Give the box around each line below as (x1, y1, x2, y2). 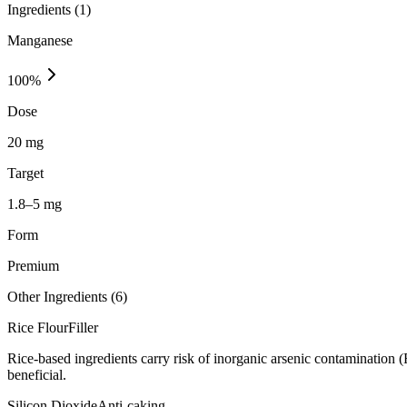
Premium (7, 257, 59, 273)
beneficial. (7, 366, 66, 382)
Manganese (7, 32, 73, 48)
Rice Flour (7, 319, 68, 335)
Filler (68, 319, 98, 335)
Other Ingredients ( (7, 288, 115, 304)
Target (7, 164, 44, 181)
